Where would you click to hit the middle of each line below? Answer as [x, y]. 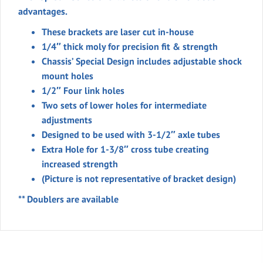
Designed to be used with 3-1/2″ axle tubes [131, 134]
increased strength [80, 163]
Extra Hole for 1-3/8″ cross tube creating [125, 149]
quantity [29, 106]
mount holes [68, 75]
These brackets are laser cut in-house [118, 31]
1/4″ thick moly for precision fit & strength [130, 46]
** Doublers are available [68, 199]
